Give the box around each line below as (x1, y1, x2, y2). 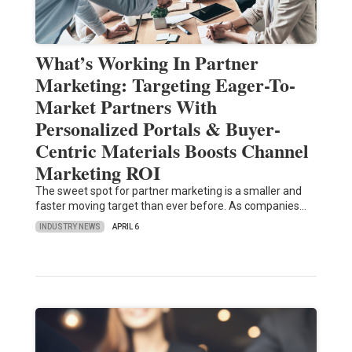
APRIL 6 (112, 222, 139, 232)
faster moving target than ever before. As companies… (35, 200, 306, 213)
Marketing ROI (35, 159, 160, 187)
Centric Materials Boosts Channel (35, 137, 309, 165)
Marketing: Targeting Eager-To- (35, 71, 295, 99)
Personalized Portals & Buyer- (35, 115, 280, 143)
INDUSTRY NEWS (38, 222, 101, 231)
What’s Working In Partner (35, 49, 258, 77)
